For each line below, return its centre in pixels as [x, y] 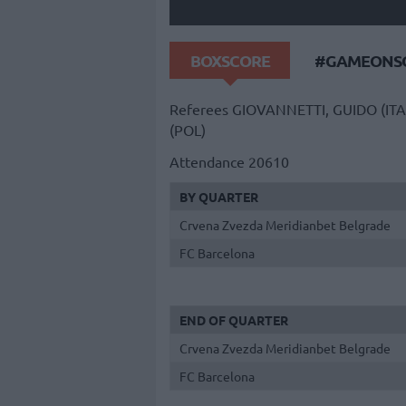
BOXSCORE [230, 60]
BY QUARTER [219, 196]
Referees [199, 109]
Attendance [207, 161]
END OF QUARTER [234, 320]
